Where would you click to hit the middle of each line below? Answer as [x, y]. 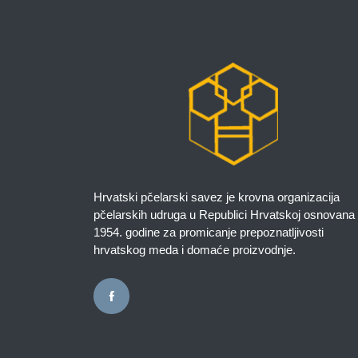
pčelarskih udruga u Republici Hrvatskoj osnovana [224, 214]
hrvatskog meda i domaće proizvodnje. [195, 249]
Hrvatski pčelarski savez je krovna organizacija [217, 197]
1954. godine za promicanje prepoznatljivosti [209, 232]
